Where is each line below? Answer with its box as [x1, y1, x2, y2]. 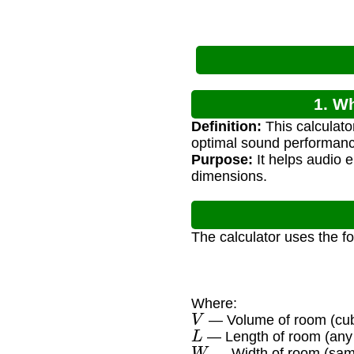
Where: [191, 296, 237, 312]
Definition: [191, 119, 262, 135]
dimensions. [191, 168, 267, 185]
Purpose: [191, 152, 253, 168]
